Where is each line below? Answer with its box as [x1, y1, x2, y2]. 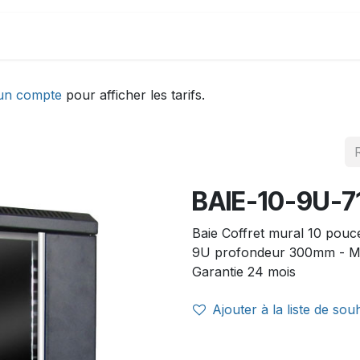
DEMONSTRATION [25, 28, 144, 44]
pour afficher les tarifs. [62, 87, 205, 103]
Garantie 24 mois [192, 264, 296, 280]
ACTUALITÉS [169, 28, 253, 44]
